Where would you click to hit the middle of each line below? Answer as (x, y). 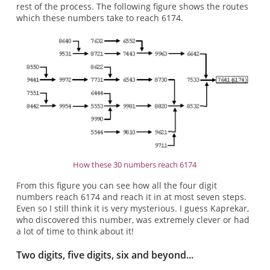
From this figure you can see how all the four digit (116, 186)
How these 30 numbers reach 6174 (135, 164)
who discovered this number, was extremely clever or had (133, 220)
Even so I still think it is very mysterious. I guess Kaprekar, (132, 209)
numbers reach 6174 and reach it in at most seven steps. (131, 197)
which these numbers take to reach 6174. (99, 17)
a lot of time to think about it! (75, 231)
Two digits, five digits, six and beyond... (105, 255)
